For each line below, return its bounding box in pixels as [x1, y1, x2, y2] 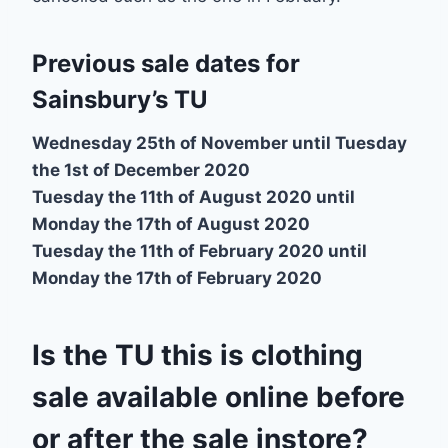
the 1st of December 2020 [32, 160, 250, 181]
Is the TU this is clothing [32, 338, 363, 373]
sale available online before [32, 380, 405, 415]
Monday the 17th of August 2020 [32, 214, 314, 235]
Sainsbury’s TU [32, 85, 208, 115]
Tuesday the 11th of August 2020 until [32, 187, 355, 208]
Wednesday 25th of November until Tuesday [32, 133, 407, 154]
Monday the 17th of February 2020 [32, 268, 322, 289]
